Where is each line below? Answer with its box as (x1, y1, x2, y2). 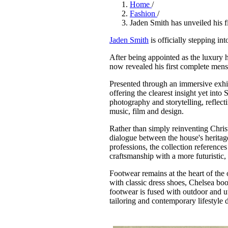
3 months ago (119, 10, 162, 18)
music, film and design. (109, 107, 184, 116)
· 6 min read (162, 10, 203, 18)
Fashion (130, 9, 158, 18)
